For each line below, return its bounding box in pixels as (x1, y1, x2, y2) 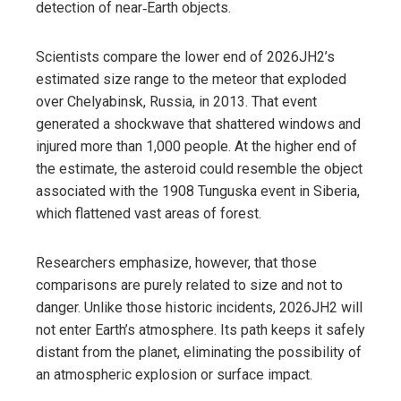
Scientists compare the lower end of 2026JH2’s (36, 47, 335, 65)
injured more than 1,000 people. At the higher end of (36, 137, 357, 155)
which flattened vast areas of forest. (36, 204, 261, 222)
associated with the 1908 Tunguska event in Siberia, (36, 182, 360, 200)
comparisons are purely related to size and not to (36, 276, 343, 294)
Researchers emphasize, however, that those (36, 253, 317, 271)
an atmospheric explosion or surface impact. (36, 365, 312, 383)
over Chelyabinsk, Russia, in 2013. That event (36, 92, 317, 110)
